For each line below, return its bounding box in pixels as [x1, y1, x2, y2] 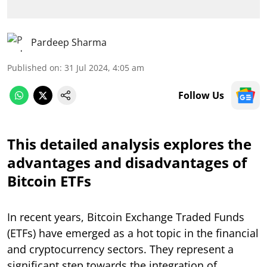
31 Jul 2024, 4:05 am [64, 61, 144, 73]
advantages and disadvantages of [7, 152, 247, 172]
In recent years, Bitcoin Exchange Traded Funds [7, 209, 244, 224]
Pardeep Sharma [31, 35, 107, 49]
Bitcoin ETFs [7, 170, 91, 191]
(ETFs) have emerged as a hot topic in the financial [7, 225, 259, 240]
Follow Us [178, 88, 224, 102]
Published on [7, 61, 60, 73]
